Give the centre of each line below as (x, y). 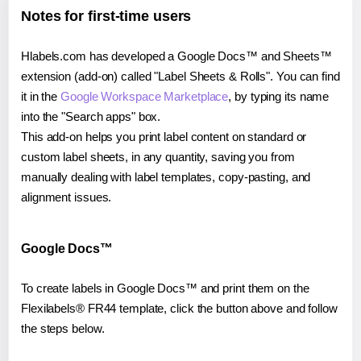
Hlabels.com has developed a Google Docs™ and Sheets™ (176, 56)
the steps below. (63, 328)
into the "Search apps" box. (91, 116)
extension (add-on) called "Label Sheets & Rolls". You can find (180, 76)
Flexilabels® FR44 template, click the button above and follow (179, 308)
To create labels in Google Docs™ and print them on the (165, 288)
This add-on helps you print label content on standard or (164, 136)
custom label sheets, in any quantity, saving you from (158, 156)
